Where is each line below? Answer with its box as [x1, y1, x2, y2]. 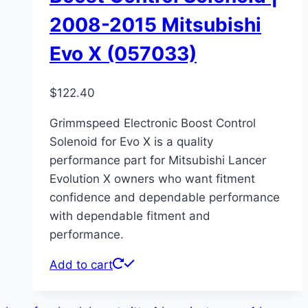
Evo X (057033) [49, 41, 197, 65]
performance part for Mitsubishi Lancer [49, 153, 266, 168]
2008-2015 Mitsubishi [49, 12, 261, 36]
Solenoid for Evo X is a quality [49, 135, 213, 149]
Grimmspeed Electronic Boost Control [49, 116, 256, 131]
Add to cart [49, 258, 113, 272]
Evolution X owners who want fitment [49, 172, 255, 186]
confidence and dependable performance [49, 190, 280, 205]
